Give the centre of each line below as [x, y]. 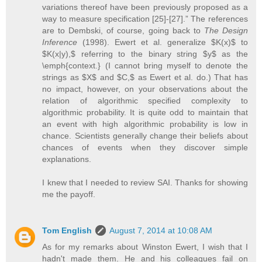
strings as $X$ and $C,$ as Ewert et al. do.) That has [145, 77]
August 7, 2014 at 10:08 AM [161, 230]
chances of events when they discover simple [145, 147]
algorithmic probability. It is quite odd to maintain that [145, 112]
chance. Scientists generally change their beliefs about [145, 135]
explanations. [67, 159]
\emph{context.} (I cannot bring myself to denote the [145, 65]
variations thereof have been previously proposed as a [145, 7]
